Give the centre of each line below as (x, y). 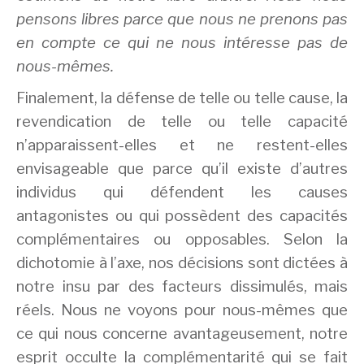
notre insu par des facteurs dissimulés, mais (182, 286)
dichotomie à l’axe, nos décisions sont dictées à (182, 262)
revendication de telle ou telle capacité (182, 121)
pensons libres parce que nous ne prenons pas (182, 19)
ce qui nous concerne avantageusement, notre (182, 333)
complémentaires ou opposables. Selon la (182, 239)
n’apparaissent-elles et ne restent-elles (182, 145)
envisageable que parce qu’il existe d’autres (182, 168)
